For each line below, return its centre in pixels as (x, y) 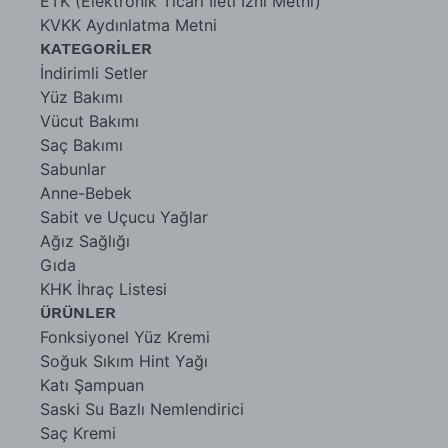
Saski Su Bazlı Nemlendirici (142, 408)
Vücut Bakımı (89, 120)
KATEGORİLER (96, 48)
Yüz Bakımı (81, 96)
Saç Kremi (78, 432)
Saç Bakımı (81, 144)
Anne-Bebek (86, 192)
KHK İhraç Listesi (103, 288)
